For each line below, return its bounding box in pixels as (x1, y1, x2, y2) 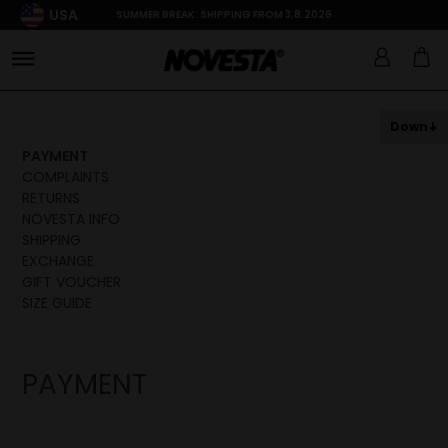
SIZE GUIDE (22, 293, 93, 313)
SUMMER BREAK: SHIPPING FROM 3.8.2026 (116, 7, 332, 22)
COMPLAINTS (22, 167, 110, 187)
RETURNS (22, 188, 81, 208)
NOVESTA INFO (22, 209, 121, 229)
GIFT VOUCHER (22, 272, 122, 292)
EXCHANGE (22, 251, 95, 271)
